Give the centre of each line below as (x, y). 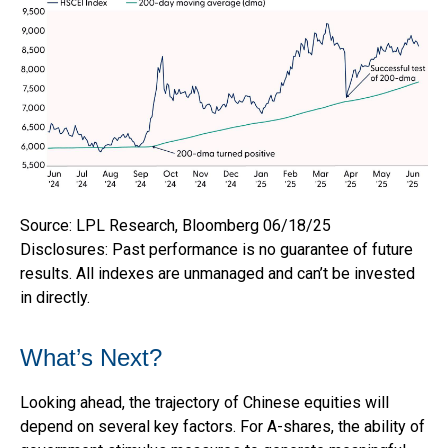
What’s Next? (91, 358)
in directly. (55, 298)
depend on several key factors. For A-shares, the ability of (222, 427)
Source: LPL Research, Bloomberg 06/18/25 (175, 226)
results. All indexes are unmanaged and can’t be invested (217, 274)
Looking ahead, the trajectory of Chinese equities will (204, 403)
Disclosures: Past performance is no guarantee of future (216, 250)
